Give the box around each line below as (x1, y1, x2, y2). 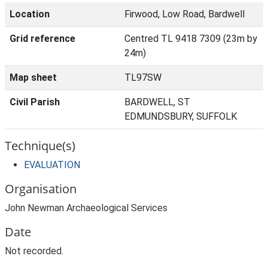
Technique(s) (5, 138, 75, 154)
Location (10, 8, 50, 20)
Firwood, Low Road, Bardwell (124, 8, 245, 20)
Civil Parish (10, 96, 60, 108)
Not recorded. (5, 245, 63, 257)
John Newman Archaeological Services (5, 202, 167, 214)
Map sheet (10, 72, 57, 83)
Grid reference (10, 33, 75, 44)
